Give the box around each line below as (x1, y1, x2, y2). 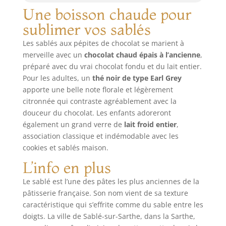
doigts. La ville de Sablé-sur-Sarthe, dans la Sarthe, (22, 211, 195, 221)
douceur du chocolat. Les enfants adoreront (22, 107, 171, 118)
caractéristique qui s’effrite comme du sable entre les (22, 199, 203, 209)
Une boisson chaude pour (22, 5, 191, 24)
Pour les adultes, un (22, 73, 92, 83)
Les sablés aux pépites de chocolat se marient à (22, 38, 184, 48)
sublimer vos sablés (22, 20, 151, 39)
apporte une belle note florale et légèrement (22, 84, 173, 94)
